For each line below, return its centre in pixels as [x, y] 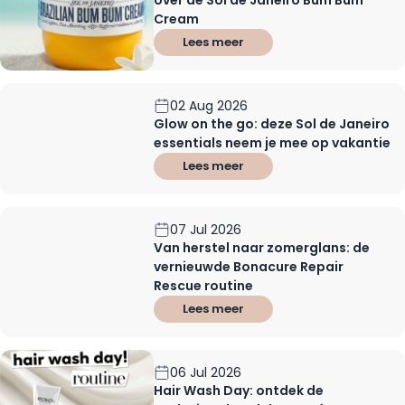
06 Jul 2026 [206, 372]
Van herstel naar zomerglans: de [262, 247]
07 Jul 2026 [206, 229]
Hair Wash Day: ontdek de [239, 390]
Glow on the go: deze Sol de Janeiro [272, 123]
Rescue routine [204, 285]
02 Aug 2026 [209, 105]
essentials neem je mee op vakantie [273, 142]
